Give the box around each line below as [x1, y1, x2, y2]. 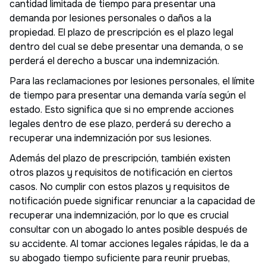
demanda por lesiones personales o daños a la [9, 11, 211, 24]
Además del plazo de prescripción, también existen [9, 151, 230, 164]
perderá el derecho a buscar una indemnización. [9, 54, 219, 67]
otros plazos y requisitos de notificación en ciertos [9, 166, 233, 179]
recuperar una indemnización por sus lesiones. [9, 131, 211, 144]
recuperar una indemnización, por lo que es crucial [9, 208, 229, 221]
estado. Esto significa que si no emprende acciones [9, 103, 234, 116]
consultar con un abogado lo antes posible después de [9, 223, 248, 236]
